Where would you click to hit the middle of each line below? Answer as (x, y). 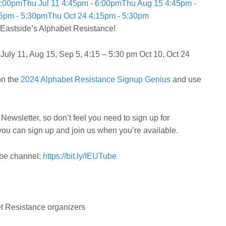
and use (186, 80)
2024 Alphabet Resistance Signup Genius (96, 80)
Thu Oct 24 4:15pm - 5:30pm (98, 16)
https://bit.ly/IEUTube (80, 156)
